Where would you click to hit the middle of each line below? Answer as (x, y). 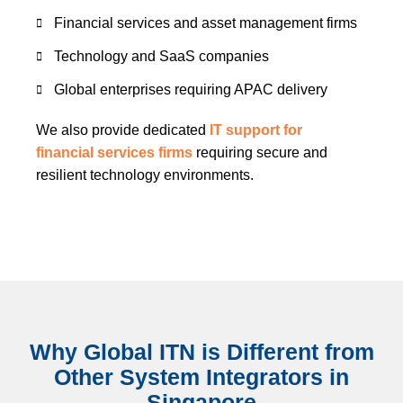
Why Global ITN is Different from (201, 352)
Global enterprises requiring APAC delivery (191, 90)
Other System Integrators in (201, 377)
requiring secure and (260, 152)
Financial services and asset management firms (206, 23)
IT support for (256, 130)
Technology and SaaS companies (161, 56)
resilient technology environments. (145, 175)
